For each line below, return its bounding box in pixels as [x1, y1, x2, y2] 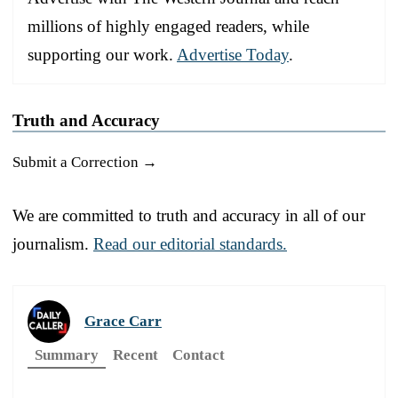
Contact [172, 346, 225, 363]
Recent [113, 346, 158, 363]
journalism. [12, 234, 93, 253]
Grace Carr [84, 312, 162, 330]
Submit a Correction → [12, 153, 157, 171]
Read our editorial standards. [93, 234, 287, 253]
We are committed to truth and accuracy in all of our [12, 205, 365, 225]
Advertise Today [177, 44, 289, 64]
